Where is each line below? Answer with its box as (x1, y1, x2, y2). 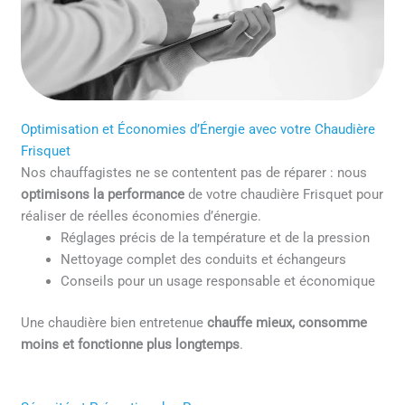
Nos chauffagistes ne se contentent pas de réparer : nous (21, 165, 368, 182)
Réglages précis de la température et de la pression (61, 230, 371, 247)
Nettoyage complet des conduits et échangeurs (61, 251, 347, 268)
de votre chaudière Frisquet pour (184, 186, 384, 203)
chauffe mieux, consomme (207, 314, 368, 331)
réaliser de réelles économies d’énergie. (21, 208, 262, 225)
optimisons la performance (21, 186, 185, 203)
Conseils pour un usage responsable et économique (61, 273, 376, 290)
